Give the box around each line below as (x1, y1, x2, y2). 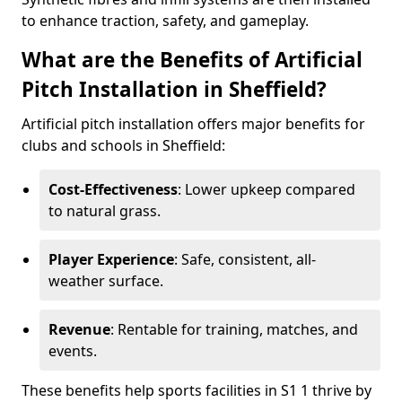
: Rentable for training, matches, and (110, 319, 358, 339)
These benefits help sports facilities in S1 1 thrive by (22, 380, 371, 400)
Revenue (48, 319, 110, 339)
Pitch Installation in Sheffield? (22, 75, 327, 103)
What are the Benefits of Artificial (22, 46, 363, 74)
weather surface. (48, 271, 163, 291)
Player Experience (48, 249, 174, 269)
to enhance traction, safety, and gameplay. (22, 11, 309, 31)
